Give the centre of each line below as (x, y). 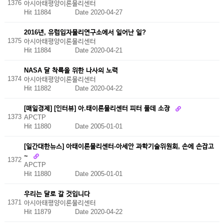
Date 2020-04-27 (98, 12)
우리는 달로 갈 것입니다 (57, 193)
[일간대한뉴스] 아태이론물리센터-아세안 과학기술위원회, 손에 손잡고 (119, 146)
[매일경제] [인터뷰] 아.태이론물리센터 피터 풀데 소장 (98, 108)
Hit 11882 (49, 88)
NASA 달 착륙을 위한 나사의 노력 (71, 70)
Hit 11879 (49, 211)
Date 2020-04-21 (98, 50)
